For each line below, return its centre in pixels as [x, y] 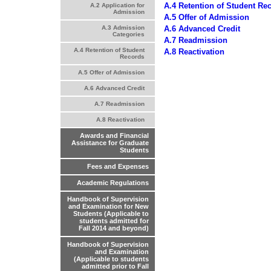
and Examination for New [109, 207]
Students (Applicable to [111, 214]
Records [132, 57]
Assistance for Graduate [110, 143]
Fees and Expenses [118, 167]
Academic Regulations [113, 183]
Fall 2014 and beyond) [114, 228]
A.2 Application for [117, 5]
